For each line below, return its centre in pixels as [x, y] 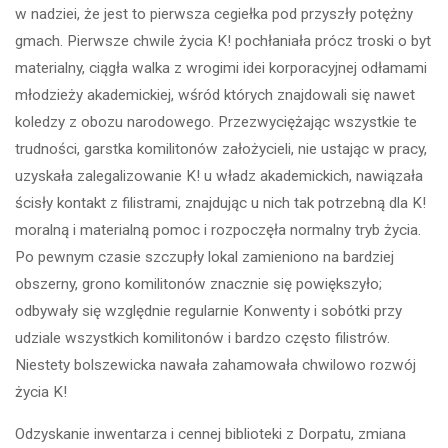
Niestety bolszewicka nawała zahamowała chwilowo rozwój [216, 364]
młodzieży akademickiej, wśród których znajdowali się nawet [215, 94]
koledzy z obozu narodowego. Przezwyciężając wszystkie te [216, 121]
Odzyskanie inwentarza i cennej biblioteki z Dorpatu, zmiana [211, 434]
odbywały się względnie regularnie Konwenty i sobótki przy [209, 310]
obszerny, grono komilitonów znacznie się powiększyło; [199, 283]
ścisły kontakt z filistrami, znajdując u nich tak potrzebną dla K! [221, 202]
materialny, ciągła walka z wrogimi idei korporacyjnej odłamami [221, 67]
